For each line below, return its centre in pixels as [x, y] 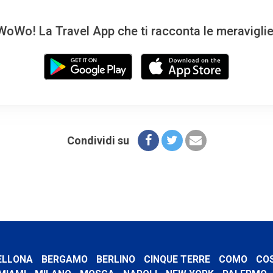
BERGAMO [64, 260]
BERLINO [115, 260]
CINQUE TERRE [177, 260]
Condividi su [98, 141]
